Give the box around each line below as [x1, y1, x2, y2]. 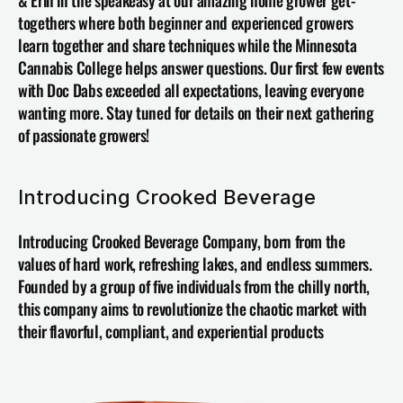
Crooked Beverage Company [91, 229, 258, 253]
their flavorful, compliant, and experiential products [18, 319, 324, 343]
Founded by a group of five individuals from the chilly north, [18, 274, 371, 298]
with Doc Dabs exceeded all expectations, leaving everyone [18, 78, 364, 102]
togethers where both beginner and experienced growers [18, 11, 354, 34]
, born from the [257, 229, 345, 253]
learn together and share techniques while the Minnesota [18, 33, 357, 57]
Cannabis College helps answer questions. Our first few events [18, 56, 385, 79]
